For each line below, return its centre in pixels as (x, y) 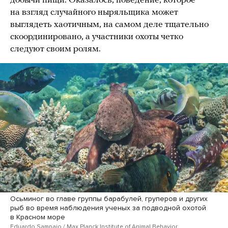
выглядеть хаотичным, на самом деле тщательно (109, 25)
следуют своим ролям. (55, 49)
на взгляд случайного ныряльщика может (94, 13)
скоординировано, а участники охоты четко (97, 37)
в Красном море (38, 217)
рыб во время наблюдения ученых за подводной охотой (108, 208)
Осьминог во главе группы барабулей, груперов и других (109, 198)
